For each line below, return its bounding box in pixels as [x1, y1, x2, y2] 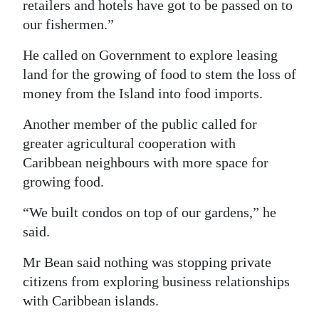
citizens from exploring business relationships [23, 273, 290, 290]
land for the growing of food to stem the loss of [23, 66, 296, 83]
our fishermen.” [23, 16, 114, 33]
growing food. [23, 174, 104, 190]
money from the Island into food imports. [23, 85, 263, 102]
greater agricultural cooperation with [23, 135, 236, 152]
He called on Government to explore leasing [23, 47, 278, 63]
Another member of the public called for [23, 116, 257, 132]
